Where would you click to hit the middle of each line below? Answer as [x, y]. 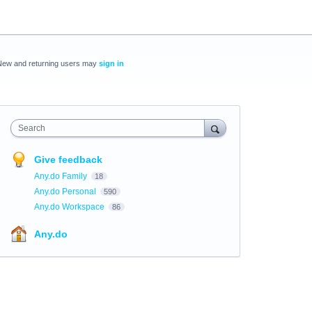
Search [31, 128]
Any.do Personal [66, 192]
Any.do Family [61, 176]
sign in [111, 63]
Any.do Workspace [70, 207]
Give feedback [68, 159]
